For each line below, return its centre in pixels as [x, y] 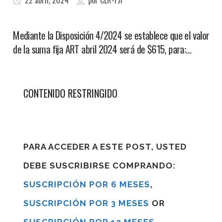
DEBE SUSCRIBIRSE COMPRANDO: [100, 166]
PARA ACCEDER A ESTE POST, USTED [105, 147]
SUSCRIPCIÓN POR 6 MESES [87, 184]
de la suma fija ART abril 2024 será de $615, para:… [102, 49]
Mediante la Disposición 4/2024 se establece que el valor [111, 35]
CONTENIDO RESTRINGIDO [71, 93]
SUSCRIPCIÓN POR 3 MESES [86, 203]
